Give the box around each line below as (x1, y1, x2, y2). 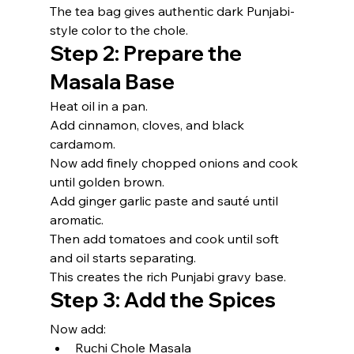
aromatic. (49, 212, 104, 228)
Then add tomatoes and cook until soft (49, 231, 282, 247)
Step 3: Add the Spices (49, 287, 276, 313)
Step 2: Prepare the (49, 40, 246, 66)
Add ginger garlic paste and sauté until (49, 193, 281, 209)
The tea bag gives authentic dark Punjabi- (49, 3, 295, 19)
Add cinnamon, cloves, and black (49, 117, 247, 133)
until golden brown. (49, 174, 164, 190)
